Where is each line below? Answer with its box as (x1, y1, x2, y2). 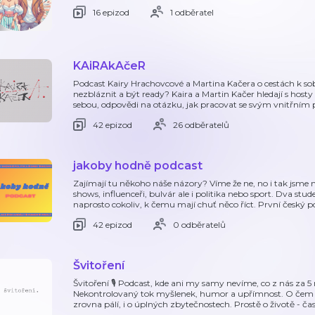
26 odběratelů (173, 119, 229, 130)
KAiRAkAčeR (73, 59, 146, 72)
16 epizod (93, 6, 129, 18)
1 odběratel (170, 6, 214, 18)
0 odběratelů (173, 219, 226, 230)
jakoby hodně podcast (73, 159, 202, 172)
